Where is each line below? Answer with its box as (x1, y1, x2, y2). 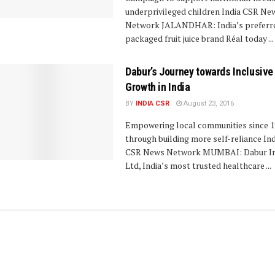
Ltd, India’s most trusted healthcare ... (125, 160, 271, 171)
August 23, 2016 (182, 99, 234, 107)
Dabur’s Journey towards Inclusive (125, 65, 274, 78)
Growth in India (125, 80, 190, 93)
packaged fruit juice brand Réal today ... (125, 33, 274, 44)
